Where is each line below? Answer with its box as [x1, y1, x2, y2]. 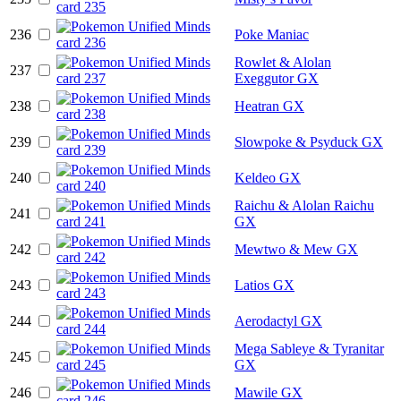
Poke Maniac [235, 26, 309, 42]
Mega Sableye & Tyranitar [235, 340, 384, 356]
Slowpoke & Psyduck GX [235, 133, 383, 149]
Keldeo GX [235, 169, 301, 185]
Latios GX [235, 277, 294, 293]
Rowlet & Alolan [235, 54, 331, 70]
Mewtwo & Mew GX [235, 241, 358, 257]
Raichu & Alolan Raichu [235, 197, 374, 213]
